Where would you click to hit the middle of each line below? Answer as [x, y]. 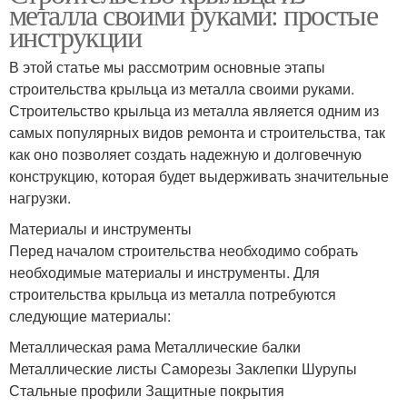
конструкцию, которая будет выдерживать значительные [199, 176]
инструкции [75, 36]
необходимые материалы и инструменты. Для [164, 272]
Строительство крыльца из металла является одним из [194, 110]
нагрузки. [40, 198]
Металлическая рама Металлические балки [155, 347]
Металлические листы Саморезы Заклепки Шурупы [183, 368]
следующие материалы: [90, 316]
